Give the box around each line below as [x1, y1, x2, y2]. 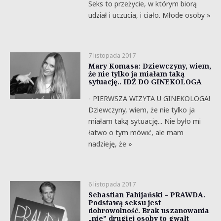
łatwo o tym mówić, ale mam [88, 128, 184, 137]
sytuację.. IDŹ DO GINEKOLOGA [88, 77, 202, 86]
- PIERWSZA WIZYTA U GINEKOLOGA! [88, 94, 210, 103]
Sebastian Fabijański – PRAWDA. [88, 190, 205, 199]
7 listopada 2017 [88, 51, 136, 60]
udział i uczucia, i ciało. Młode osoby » [88, 10, 211, 20]
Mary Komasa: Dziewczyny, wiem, [88, 61, 211, 71]
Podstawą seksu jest [88, 198, 161, 207]
